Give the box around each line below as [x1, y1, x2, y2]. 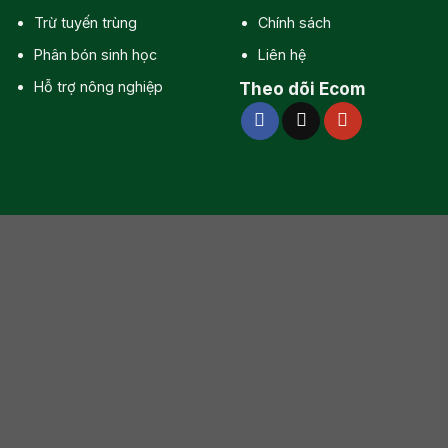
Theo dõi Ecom [239, 77, 366, 99]
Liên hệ [257, 46, 306, 64]
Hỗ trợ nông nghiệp [33, 77, 163, 95]
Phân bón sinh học [33, 46, 157, 64]
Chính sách [257, 14, 331, 32]
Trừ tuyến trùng [33, 14, 137, 32]
